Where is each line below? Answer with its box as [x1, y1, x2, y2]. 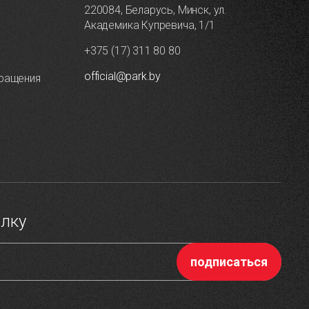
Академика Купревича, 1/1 [84, 19, 215, 32]
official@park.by [84, 70, 161, 83]
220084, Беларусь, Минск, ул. [84, 3, 227, 17]
